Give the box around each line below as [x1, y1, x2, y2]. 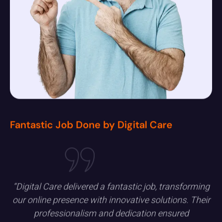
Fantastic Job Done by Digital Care [10, 116, 172, 130]
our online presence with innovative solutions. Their [12, 192, 210, 206]
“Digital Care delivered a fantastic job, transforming [12, 178, 210, 192]
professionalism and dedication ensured [33, 205, 189, 219]
